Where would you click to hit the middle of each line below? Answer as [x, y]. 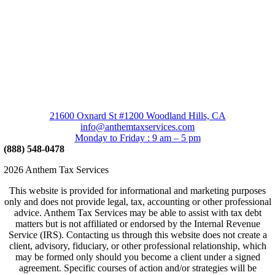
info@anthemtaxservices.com [137, 126]
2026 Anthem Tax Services [56, 169]
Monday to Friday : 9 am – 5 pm [137, 137]
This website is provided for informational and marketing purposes [137, 190]
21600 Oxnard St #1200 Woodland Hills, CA [137, 115]
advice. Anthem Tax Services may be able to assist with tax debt [137, 212]
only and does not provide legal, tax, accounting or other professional [137, 201]
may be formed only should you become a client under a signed [137, 257]
